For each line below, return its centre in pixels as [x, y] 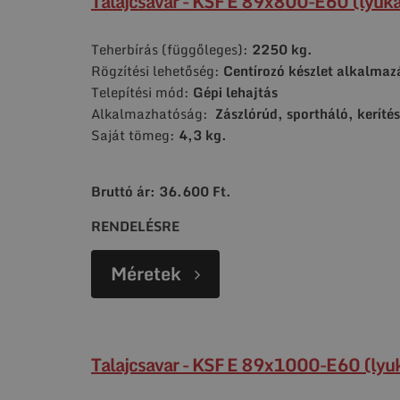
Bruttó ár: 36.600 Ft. [161, 191]
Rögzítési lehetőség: [155, 70]
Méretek [146, 273]
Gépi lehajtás [235, 92]
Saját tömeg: [135, 134]
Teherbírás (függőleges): [171, 49]
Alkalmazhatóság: [151, 113]
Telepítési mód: [142, 92]
